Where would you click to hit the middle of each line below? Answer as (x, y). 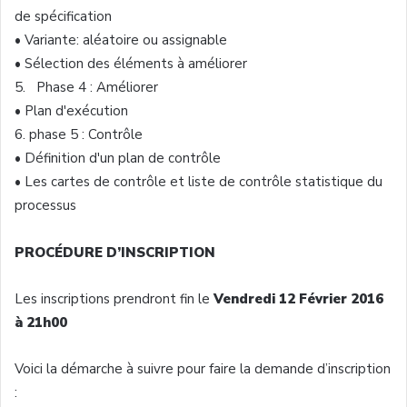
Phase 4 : (63, 87)
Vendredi (244, 298)
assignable (193, 40)
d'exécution (92, 110)
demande (284, 368)
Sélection (54, 63)
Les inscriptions (64, 298)
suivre (155, 368)
